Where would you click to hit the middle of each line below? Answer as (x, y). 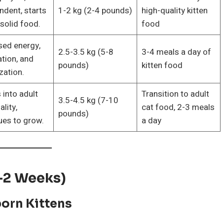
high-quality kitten (174, 10)
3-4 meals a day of (176, 52)
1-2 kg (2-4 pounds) (95, 10)
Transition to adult (175, 94)
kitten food (162, 65)
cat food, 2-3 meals (178, 107)
